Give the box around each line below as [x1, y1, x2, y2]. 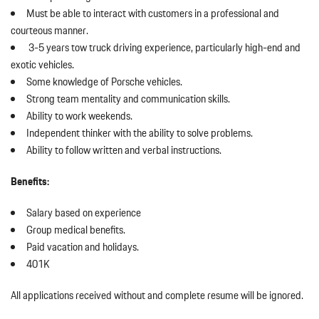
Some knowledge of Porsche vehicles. [26, 73, 182, 90]
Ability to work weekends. [26, 108, 132, 125]
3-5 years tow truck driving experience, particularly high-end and [26, 39, 300, 56]
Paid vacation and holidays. [26, 239, 139, 256]
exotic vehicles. [11, 56, 74, 73]
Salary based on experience [26, 204, 141, 221]
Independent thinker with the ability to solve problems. [26, 125, 253, 142]
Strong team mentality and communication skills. [26, 90, 230, 108]
